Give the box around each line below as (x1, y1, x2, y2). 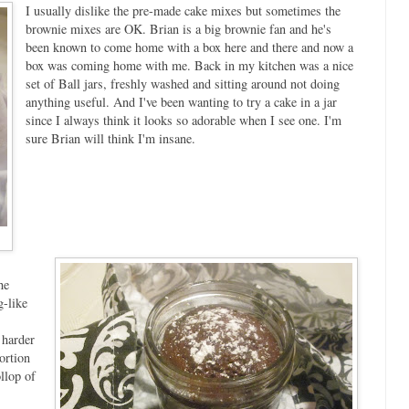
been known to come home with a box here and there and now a (25, 37, 353, 56)
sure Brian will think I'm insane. (25, 129, 195, 147)
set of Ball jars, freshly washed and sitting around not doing (25, 74, 340, 92)
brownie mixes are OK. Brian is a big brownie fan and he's (25, 19, 331, 37)
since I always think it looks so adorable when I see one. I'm (25, 110, 341, 129)
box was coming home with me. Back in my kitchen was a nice (25, 56, 353, 74)
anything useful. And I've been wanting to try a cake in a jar (25, 92, 337, 110)
